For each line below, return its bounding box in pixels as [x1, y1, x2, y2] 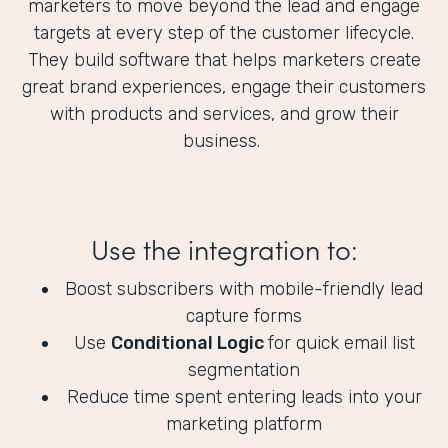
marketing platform [166, 413, 322, 436]
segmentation [188, 359, 300, 382]
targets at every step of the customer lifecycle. [34, 22, 414, 45]
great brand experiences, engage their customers [22, 76, 426, 99]
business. [183, 130, 265, 153]
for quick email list [267, 332, 415, 355]
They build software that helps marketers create [27, 49, 421, 72]
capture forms [186, 305, 302, 328]
